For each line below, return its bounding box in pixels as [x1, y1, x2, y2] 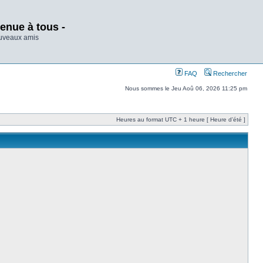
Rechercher [211, 70, 247, 77]
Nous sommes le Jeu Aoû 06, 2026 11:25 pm [125, 85, 247, 92]
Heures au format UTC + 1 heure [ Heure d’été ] [116, 116, 245, 123]
